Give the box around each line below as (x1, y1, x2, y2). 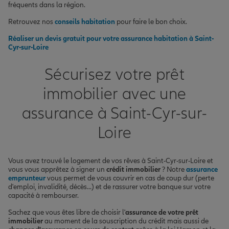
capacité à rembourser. (8, 191, 79, 200)
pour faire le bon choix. (115, 17, 187, 26)
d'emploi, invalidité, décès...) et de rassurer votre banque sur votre (8, 182, 211, 191)
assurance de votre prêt (125, 208, 198, 217)
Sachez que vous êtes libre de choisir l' (8, 208, 125, 217)
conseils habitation (55, 17, 115, 26)
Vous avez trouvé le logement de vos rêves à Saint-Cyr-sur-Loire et (8, 156, 213, 165)
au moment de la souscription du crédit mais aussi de (43, 216, 209, 225)
